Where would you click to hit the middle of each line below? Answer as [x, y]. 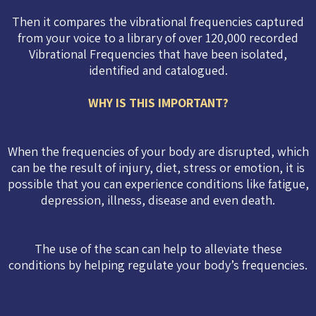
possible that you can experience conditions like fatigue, [158, 184]
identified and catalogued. [158, 70]
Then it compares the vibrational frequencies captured [158, 22]
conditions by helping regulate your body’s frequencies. [158, 265]
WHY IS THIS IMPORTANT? [158, 103]
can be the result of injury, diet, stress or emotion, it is [158, 168]
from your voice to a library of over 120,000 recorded [158, 38]
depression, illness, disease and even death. [158, 200]
